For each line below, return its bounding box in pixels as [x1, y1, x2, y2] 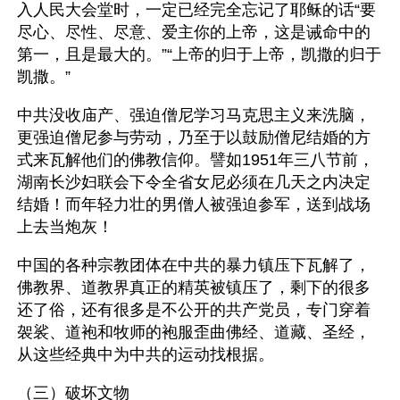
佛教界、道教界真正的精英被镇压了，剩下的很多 [17, 279, 371, 296]
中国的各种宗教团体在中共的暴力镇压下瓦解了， [17, 256, 371, 274]
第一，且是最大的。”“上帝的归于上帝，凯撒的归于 [17, 46, 381, 63]
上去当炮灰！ [17, 218, 113, 236]
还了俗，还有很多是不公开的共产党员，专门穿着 [17, 301, 371, 319]
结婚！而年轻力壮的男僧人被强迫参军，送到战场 [17, 196, 371, 213]
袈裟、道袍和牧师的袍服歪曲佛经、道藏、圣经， [17, 323, 371, 341]
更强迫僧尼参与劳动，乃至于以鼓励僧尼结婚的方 [17, 129, 371, 146]
